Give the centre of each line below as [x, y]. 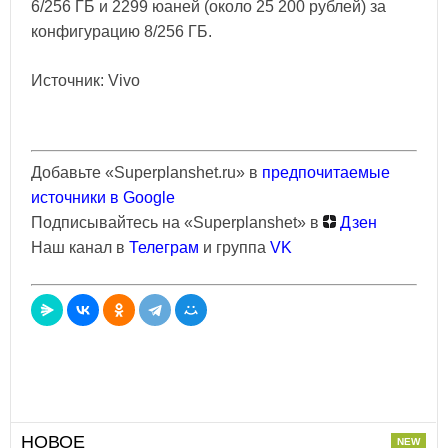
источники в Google [103, 198]
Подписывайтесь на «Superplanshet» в [177, 223]
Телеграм [164, 248]
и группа [236, 248]
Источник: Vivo [85, 81]
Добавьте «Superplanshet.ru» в [146, 173]
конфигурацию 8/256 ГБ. [121, 32]
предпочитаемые [326, 173]
